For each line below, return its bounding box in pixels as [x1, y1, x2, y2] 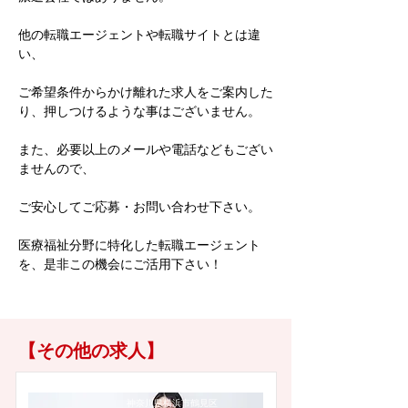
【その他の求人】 [18, 341, 164, 361]
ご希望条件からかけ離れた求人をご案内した [18, 83, 273, 100]
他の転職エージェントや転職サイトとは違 [18, 25, 260, 43]
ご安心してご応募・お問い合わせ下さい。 [18, 198, 260, 215]
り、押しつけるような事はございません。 [18, 102, 260, 119]
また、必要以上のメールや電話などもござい [18, 140, 273, 158]
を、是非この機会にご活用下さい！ [18, 255, 222, 272]
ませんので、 [18, 159, 95, 177]
